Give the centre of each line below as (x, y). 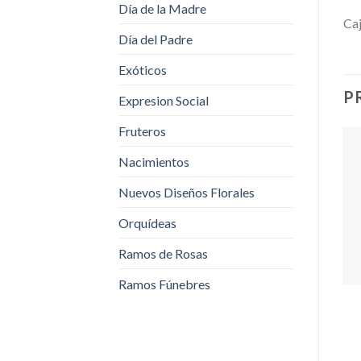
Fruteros (142, 131)
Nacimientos (154, 161)
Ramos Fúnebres (164, 284)
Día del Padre (156, 39)
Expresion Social (164, 100)
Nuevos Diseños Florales (187, 192)
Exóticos (143, 69)
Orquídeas (147, 222)
